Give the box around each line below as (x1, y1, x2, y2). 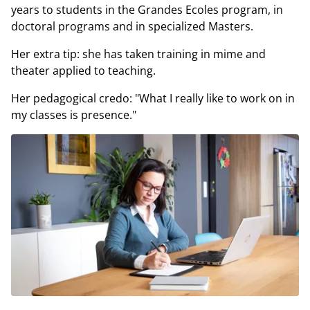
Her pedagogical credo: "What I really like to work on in (11, 91, 295, 106)
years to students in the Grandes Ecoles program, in (11, 2, 283, 17)
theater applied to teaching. (11, 63, 156, 78)
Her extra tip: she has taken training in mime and (11, 46, 266, 62)
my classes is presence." (11, 107, 136, 122)
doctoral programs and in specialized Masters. (11, 19, 253, 34)
